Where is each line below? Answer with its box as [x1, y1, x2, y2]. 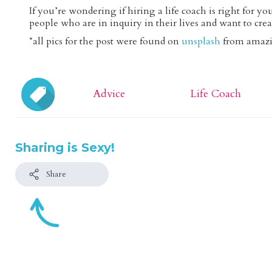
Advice [93, 86, 126, 101]
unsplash [182, 34, 221, 48]
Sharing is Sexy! [15, 140, 115, 155]
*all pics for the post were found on [29, 34, 182, 48]
